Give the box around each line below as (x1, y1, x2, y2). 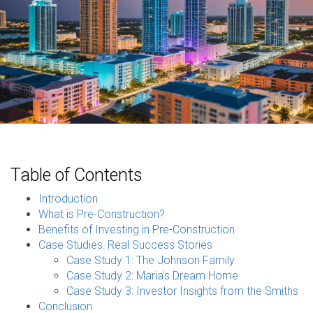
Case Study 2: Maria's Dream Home (66, 269, 238, 282)
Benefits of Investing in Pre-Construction (38, 223, 235, 236)
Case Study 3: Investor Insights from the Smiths (66, 284, 298, 298)
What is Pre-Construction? (38, 208, 165, 221)
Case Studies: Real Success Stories (38, 238, 212, 252)
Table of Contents (10, 165, 143, 185)
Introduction (38, 192, 98, 205)
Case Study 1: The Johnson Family (66, 254, 235, 267)
